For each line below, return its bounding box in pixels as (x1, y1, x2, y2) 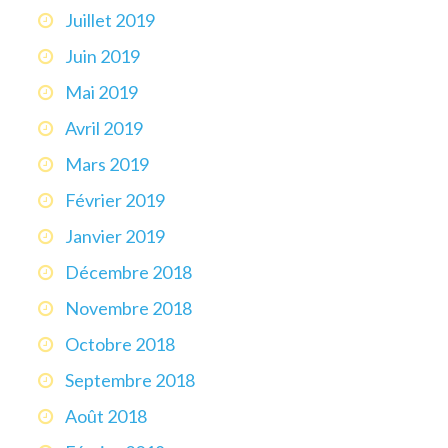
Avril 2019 (65, 117, 143, 140)
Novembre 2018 (65, 297, 192, 320)
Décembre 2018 (65, 261, 192, 284)
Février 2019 (65, 189, 165, 212)
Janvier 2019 (65, 225, 165, 248)
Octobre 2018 (65, 333, 175, 356)
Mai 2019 (65, 81, 138, 104)
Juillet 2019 (65, 9, 155, 32)
